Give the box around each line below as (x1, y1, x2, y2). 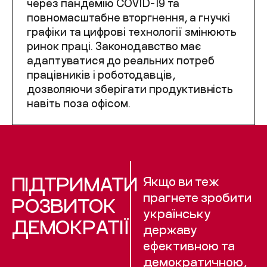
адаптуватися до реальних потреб (27, 54, 215, 67)
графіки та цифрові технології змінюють (27, 25, 237, 38)
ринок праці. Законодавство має (27, 39, 201, 52)
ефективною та (143, 238, 235, 253)
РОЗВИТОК (12, 194, 116, 216)
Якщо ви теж (143, 173, 220, 188)
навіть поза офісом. (27, 97, 133, 110)
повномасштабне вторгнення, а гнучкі (27, 11, 230, 24)
